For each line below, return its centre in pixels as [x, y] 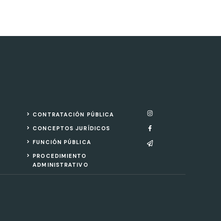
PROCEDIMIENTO [60, 156]
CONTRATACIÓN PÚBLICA [74, 114]
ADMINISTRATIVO [60, 165]
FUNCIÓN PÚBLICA [62, 142]
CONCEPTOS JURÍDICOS [72, 128]
